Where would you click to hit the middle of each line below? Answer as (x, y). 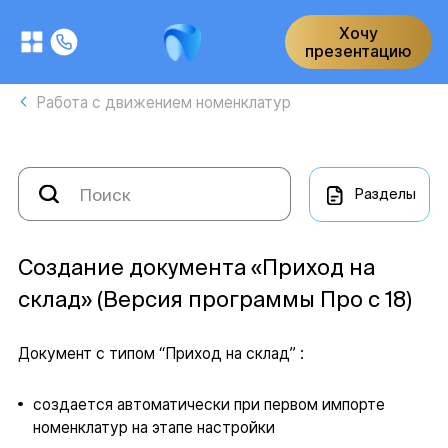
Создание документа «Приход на (196, 267)
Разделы (384, 194)
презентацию (358, 51)
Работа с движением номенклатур (164, 102)
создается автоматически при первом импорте (208, 404)
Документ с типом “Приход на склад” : (160, 354)
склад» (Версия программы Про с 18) (214, 299)
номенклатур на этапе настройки (153, 427)
